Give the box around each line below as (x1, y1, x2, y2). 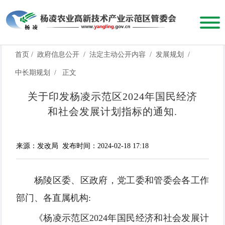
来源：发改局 (16, 142, 58, 150)
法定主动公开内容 (89, 51, 146, 59)
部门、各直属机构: (16, 193, 91, 203)
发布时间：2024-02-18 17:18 (62, 142, 149, 150)
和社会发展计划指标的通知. (48, 106, 177, 118)
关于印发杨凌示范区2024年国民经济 (28, 91, 197, 102)
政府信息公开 (37, 51, 79, 59)
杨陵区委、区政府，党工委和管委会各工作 (34, 175, 209, 186)
